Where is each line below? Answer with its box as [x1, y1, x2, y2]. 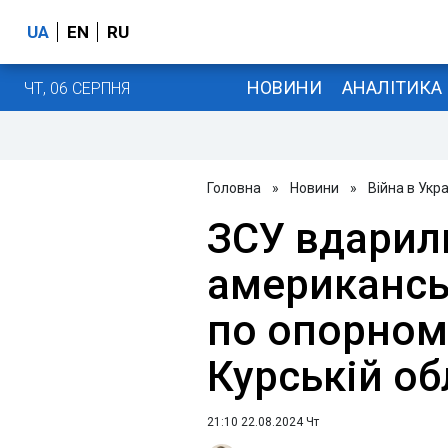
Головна [207, 180, 261, 196]
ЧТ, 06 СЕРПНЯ [24, 78, 130, 98]
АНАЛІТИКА [341, 76, 442, 98]
